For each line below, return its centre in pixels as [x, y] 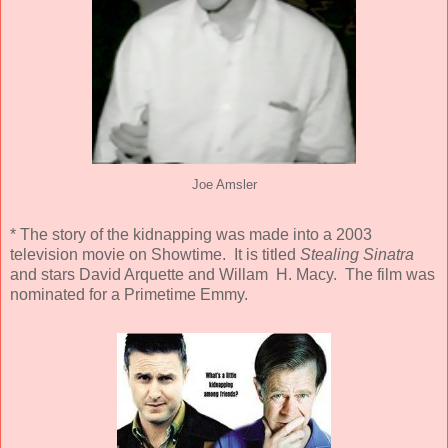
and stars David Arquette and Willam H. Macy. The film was [222, 275]
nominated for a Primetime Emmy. [129, 295]
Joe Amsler [224, 185]
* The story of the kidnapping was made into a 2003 [191, 235]
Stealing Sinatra [357, 255]
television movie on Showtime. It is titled [155, 255]
